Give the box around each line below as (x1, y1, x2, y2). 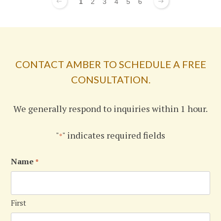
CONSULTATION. (71, 74, 150, 86)
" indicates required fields (62, 129, 165, 142)
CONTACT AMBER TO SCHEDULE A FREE (15, 58, 206, 71)
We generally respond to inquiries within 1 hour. (13, 103, 208, 115)
